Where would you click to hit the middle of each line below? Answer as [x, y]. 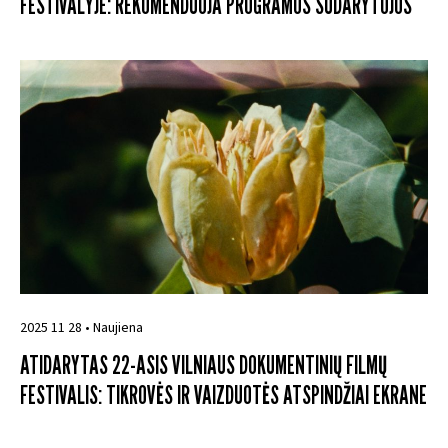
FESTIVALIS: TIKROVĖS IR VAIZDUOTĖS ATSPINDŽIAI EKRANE [223, 395]
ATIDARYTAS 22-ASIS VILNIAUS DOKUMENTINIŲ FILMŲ [203, 365]
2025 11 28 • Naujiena [81, 328]
